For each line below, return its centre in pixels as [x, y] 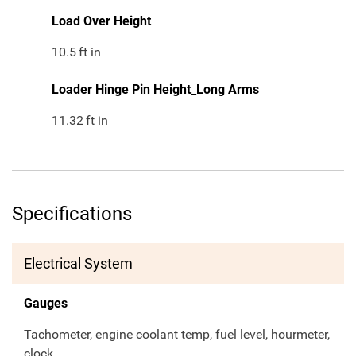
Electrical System [78, 264]
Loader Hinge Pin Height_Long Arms [155, 90]
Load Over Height [101, 21]
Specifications [72, 214]
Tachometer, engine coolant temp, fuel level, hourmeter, [177, 335]
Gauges [46, 304]
